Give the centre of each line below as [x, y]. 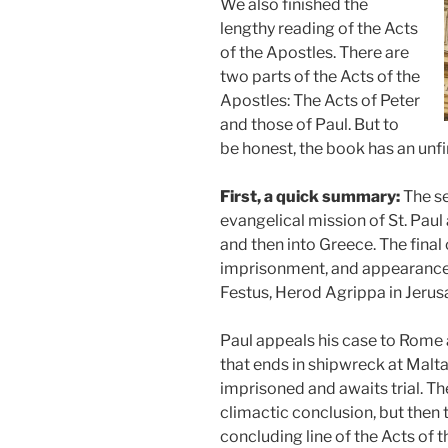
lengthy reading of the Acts [319, 29]
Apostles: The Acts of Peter [320, 101]
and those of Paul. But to [309, 125]
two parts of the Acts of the [320, 77]
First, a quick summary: [311, 197]
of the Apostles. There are [314, 53]
